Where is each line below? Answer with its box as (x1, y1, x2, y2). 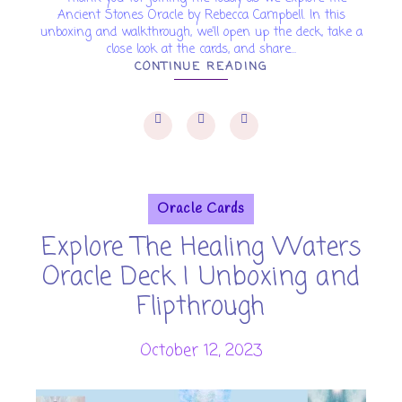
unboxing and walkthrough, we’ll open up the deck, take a (39, 23, 363, 42)
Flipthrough (136, 288, 266, 327)
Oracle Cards (157, 200, 245, 218)
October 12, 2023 (139, 338, 263, 363)
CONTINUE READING (135, 58, 267, 75)
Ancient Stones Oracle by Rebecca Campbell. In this (57, 6, 345, 25)
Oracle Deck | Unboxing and (41, 258, 361, 297)
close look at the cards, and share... (106, 40, 296, 59)
